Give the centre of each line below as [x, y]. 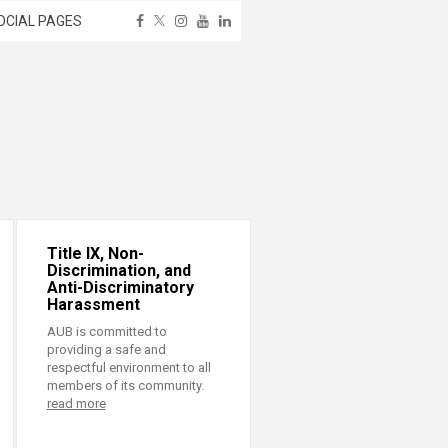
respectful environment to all [128, 367]
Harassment [93, 304]
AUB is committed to [106, 331]
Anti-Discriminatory [120, 287]
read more [76, 403]
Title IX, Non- [95, 253]
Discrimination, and [118, 270]
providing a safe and [106, 349]
